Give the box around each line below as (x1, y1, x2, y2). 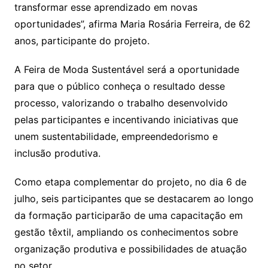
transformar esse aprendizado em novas (14, 1, 197, 14)
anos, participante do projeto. (14, 35, 150, 47)
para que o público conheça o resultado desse (14, 80, 225, 93)
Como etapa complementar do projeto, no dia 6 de (14, 176, 246, 188)
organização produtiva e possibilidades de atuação (14, 243, 247, 255)
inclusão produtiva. (14, 147, 100, 160)
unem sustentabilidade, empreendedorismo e (14, 130, 218, 143)
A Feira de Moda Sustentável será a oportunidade (14, 63, 239, 76)
